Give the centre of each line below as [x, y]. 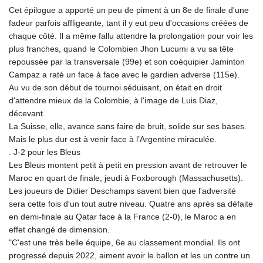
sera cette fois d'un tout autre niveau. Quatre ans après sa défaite [131, 204]
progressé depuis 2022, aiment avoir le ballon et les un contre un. [131, 256]
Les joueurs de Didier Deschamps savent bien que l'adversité [122, 191]
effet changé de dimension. [59, 230]
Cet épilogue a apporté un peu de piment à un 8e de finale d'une [129, 10]
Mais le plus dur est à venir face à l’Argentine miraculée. [113, 139]
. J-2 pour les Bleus [45, 152]
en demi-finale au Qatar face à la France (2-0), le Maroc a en [122, 217]
